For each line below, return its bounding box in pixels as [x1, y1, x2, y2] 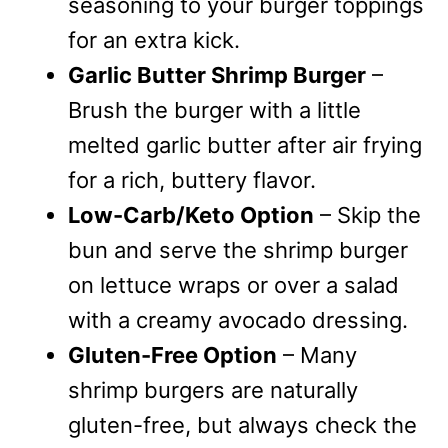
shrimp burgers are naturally [68, 377, 358, 404]
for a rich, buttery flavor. [68, 167, 316, 194]
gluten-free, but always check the [68, 412, 417, 439]
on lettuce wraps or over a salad [68, 272, 399, 299]
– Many [277, 342, 357, 369]
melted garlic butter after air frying [68, 132, 422, 159]
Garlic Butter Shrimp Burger [68, 62, 366, 89]
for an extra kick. [68, 27, 240, 54]
